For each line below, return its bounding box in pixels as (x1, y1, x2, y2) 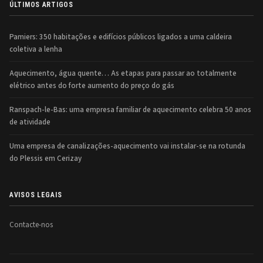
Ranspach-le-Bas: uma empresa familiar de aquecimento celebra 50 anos (9, 104, 251, 115)
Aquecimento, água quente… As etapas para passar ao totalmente (9, 68, 237, 79)
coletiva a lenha (9, 43, 62, 55)
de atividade (9, 116, 50, 127)
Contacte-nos (9, 220, 53, 231)
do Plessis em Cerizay (9, 153, 82, 164)
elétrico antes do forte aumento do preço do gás (9, 80, 174, 91)
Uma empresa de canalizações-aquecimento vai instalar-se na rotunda (9, 141, 245, 152)
